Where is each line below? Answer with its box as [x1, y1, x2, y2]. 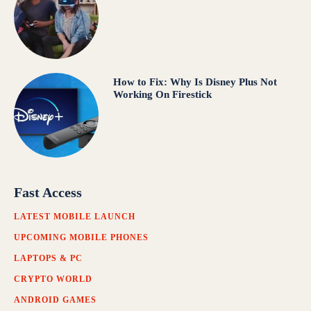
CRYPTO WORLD [14, 274, 92, 285]
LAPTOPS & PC [14, 253, 83, 264]
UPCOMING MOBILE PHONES [14, 233, 149, 243]
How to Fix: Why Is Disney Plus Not [112, 76, 277, 88]
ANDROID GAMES [14, 295, 96, 305]
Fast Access [14, 185, 82, 201]
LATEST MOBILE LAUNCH [14, 212, 135, 222]
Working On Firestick [112, 89, 212, 101]
